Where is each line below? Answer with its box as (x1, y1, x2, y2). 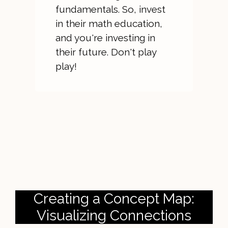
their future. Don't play (55, 46, 156, 58)
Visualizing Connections (37, 207, 191, 224)
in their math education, (55, 18, 162, 29)
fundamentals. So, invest (55, 4, 165, 15)
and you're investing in (55, 32, 155, 43)
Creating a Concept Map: (34, 190, 194, 207)
